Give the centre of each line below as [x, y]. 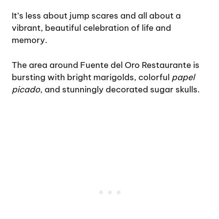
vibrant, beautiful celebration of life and [91, 28]
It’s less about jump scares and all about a [96, 16]
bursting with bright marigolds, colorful [92, 77]
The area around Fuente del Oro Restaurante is [106, 65]
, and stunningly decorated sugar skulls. [120, 89]
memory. [30, 40]
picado [26, 89]
